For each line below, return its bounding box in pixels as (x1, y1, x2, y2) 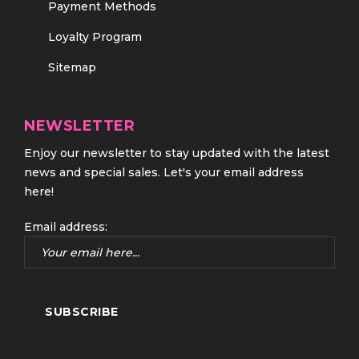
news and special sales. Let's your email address (24, 165, 304, 179)
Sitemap (48, 60, 96, 75)
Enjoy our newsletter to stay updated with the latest (24, 146, 329, 160)
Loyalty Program (48, 30, 142, 44)
